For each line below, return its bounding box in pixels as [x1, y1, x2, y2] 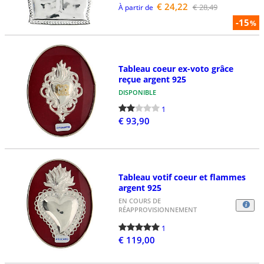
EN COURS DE [118, 196, 161, 206]
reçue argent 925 [118, 73, 186, 85]
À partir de [118, 2, 153, 12]
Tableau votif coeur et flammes [118, 171, 246, 183]
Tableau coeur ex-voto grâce [118, 62, 233, 74]
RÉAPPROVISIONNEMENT [118, 205, 197, 214]
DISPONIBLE [118, 87, 156, 97]
